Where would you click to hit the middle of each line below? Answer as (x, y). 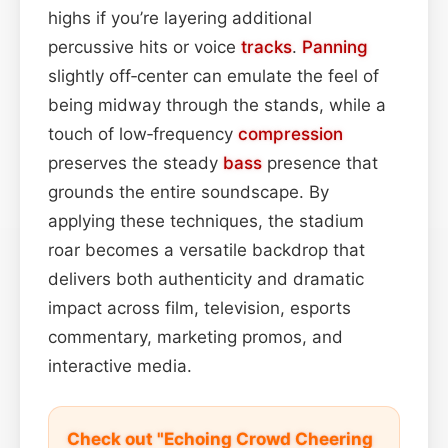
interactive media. (120, 365)
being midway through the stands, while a (217, 104)
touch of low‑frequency (143, 133)
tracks (266, 46)
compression (290, 133)
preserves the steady (135, 162)
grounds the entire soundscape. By (188, 191)
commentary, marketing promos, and (195, 336)
